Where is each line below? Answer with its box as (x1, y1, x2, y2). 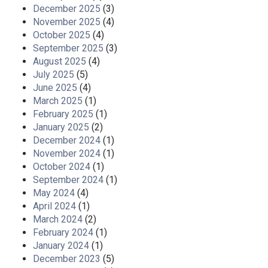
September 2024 (33, 174, 103, 186)
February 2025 (33, 108, 93, 120)
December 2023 (33, 253, 100, 265)
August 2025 (33, 56, 86, 68)
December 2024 (33, 135, 100, 147)
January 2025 (33, 121, 89, 133)
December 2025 (33, 3, 100, 15)
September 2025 (33, 42, 103, 54)
